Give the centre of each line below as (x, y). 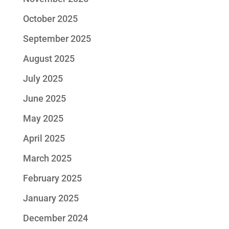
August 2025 (49, 59)
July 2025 (43, 78)
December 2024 (55, 218)
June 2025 (44, 98)
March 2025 (47, 158)
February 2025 (52, 178)
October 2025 (50, 19)
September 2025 (57, 39)
